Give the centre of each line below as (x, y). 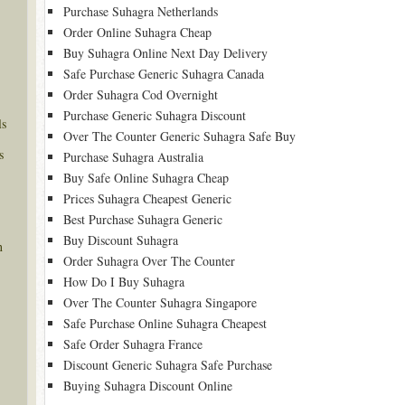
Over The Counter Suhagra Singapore (160, 302)
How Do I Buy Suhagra (123, 282)
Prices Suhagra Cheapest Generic (147, 198)
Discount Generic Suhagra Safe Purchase (167, 365)
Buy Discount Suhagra (120, 240)
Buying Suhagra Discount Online (147, 386)
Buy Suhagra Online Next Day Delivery (165, 53)
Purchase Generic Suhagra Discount (154, 115)
